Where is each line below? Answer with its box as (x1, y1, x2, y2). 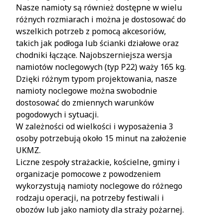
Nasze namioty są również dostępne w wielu (16, 2, 182, 13)
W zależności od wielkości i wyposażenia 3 (16, 121, 173, 132)
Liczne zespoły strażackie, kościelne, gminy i (16, 157, 180, 167)
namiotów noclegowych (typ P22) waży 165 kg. (16, 61, 186, 72)
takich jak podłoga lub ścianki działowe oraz (16, 38, 179, 49)
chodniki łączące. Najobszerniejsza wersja (16, 50, 172, 60)
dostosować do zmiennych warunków (16, 97, 154, 108)
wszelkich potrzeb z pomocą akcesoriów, (16, 26, 166, 37)
